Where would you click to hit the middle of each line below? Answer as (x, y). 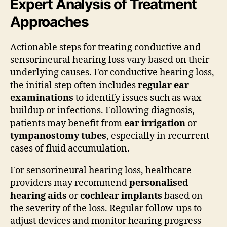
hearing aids (39, 196)
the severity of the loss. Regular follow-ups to (106, 208)
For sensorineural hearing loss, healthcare (101, 170)
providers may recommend (70, 183)
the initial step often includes (74, 85)
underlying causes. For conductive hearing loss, (112, 72)
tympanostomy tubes (58, 136)
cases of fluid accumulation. (70, 148)
